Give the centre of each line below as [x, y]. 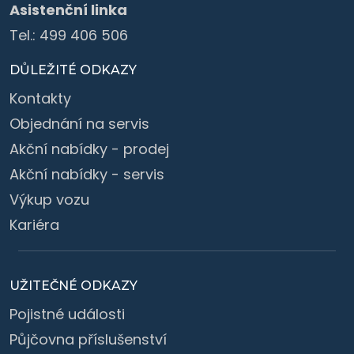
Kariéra [34, 224]
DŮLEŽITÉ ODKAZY [73, 70]
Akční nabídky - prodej [89, 149]
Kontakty [40, 98]
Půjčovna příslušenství [88, 339]
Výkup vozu [49, 199]
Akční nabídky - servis [87, 174]
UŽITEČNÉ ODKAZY [73, 285]
